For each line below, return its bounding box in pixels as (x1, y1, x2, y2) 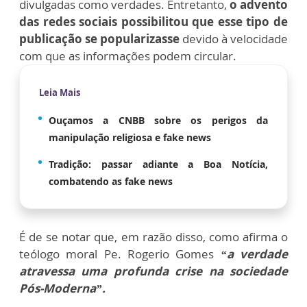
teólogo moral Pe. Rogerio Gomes (19, 246, 221, 262)
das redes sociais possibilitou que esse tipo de (19, 14, 288, 30)
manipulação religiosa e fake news (49, 131, 211, 145)
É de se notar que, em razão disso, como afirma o (19, 229, 288, 245)
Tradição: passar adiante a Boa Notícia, (49, 158, 268, 171)
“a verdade (220, 246, 288, 262)
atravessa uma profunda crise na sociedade (19, 263, 288, 280)
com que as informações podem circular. (19, 48, 239, 64)
